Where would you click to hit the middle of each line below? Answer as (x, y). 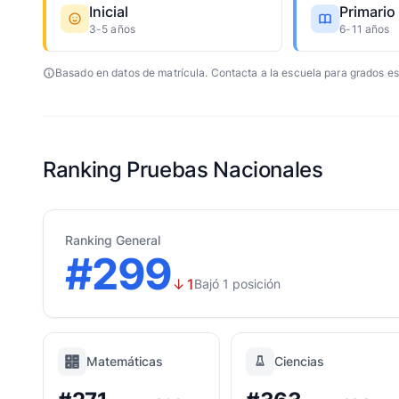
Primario (368, 12)
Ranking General (113, 240)
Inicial (109, 12)
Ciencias (299, 361)
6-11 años (365, 29)
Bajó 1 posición (238, 284)
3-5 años (112, 29)
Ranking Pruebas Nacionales (183, 170)
